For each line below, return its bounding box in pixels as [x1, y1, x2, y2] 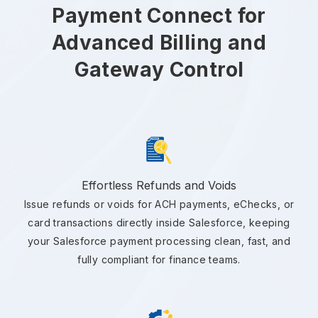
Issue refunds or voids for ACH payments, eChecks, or [23, 198, 295, 211]
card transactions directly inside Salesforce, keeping [28, 216, 290, 229]
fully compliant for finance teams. [77, 253, 241, 266]
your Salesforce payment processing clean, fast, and [27, 235, 291, 248]
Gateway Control [74, 57, 244, 82]
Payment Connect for [52, 4, 266, 28]
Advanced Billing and [52, 31, 266, 55]
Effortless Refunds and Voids [82, 178, 236, 193]
